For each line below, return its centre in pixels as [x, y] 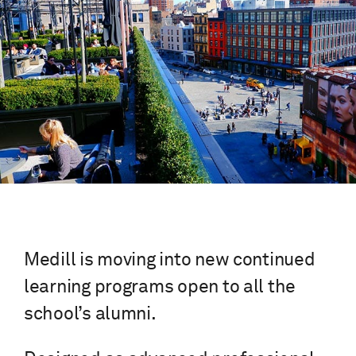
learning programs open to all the [160, 288]
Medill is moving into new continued [170, 261]
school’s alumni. [90, 315]
